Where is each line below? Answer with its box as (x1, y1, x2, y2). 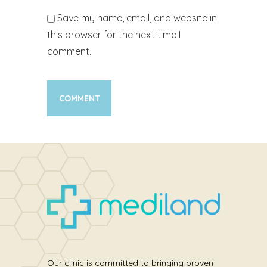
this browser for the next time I (47, 29, 181, 41)
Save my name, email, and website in (57, 12, 217, 24)
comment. (47, 45, 91, 57)
